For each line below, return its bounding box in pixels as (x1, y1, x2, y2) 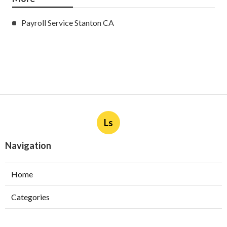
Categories (11, 192, 50, 202)
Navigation (5, 140, 51, 152)
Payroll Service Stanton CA (21, 18, 114, 28)
